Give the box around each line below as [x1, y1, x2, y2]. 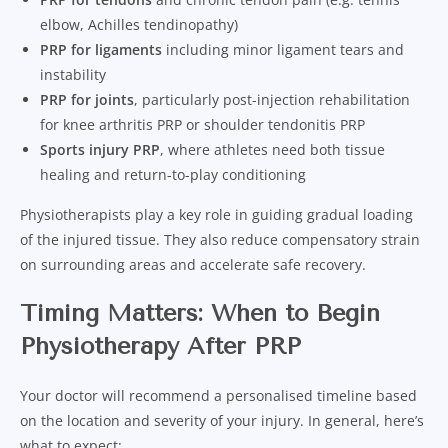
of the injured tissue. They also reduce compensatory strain [20, 229, 420, 249]
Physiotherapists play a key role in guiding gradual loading [20, 204, 413, 224]
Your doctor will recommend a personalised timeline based [20, 385, 417, 405]
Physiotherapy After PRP [20, 331, 301, 360]
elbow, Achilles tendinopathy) [40, 14, 238, 34]
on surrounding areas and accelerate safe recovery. [20, 254, 366, 274]
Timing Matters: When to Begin [20, 298, 380, 327]
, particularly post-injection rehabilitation [134, 89, 410, 109]
